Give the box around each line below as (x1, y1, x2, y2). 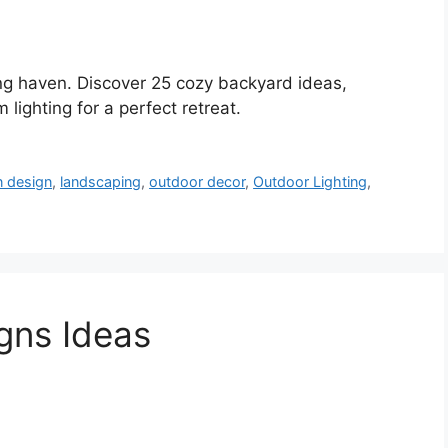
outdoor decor (149, 172, 246, 190)
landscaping (60, 172, 142, 190)
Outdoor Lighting (253, 172, 368, 190)
